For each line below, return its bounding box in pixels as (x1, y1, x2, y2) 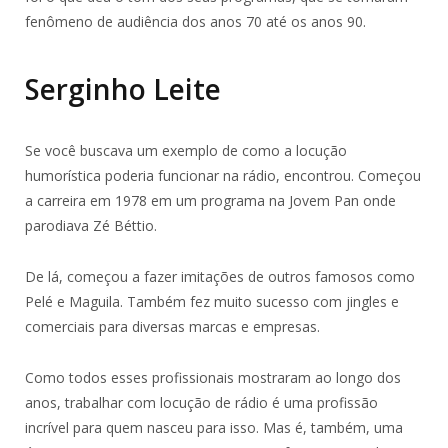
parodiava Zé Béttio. (25, 215, 157, 235)
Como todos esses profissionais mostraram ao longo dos (25, 367, 401, 387)
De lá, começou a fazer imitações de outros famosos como (25, 266, 415, 286)
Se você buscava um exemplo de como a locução (25, 140, 347, 160)
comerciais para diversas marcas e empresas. (25, 316, 320, 336)
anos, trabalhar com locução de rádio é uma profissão (25, 392, 378, 412)
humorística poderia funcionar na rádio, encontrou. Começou (25, 165, 421, 185)
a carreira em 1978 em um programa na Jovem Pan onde (25, 190, 396, 210)
